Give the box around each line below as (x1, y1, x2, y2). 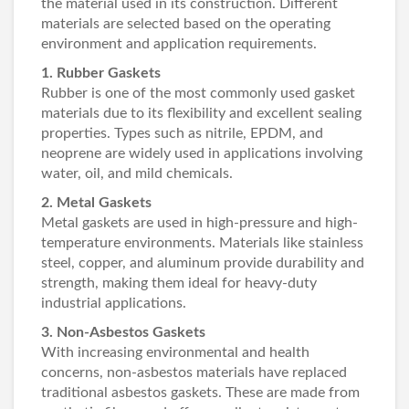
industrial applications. (41, 296, 186, 310)
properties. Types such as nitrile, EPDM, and (41, 126, 323, 141)
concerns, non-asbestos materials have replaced (41, 365, 347, 380)
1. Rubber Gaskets (41, 66, 161, 80)
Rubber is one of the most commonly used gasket (41, 86, 355, 100)
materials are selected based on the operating (41, 16, 330, 31)
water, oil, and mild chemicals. (41, 166, 233, 181)
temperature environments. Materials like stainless (41, 236, 363, 250)
